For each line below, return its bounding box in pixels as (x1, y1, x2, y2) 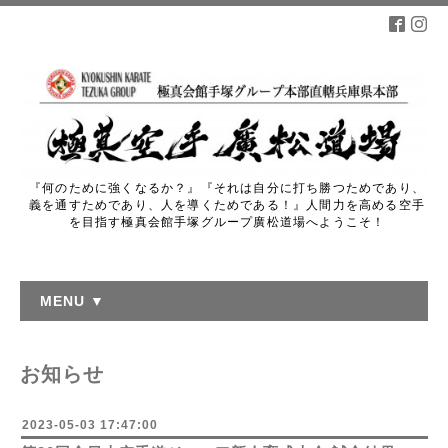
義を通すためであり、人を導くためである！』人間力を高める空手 (29, 197, 425, 212)
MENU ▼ (40, 292, 105, 309)
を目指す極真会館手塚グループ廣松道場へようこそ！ (68, 214, 386, 229)
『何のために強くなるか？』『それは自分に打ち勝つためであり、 (28, 180, 425, 195)
